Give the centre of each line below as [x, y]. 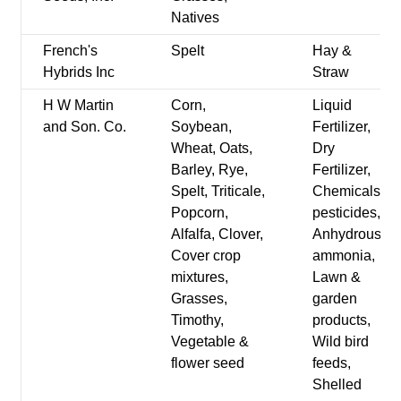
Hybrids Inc [79, 72]
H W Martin [79, 105]
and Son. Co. [85, 126]
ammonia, [344, 255]
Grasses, [200, 298]
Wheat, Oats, [212, 148]
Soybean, [202, 126]
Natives [196, 17]
